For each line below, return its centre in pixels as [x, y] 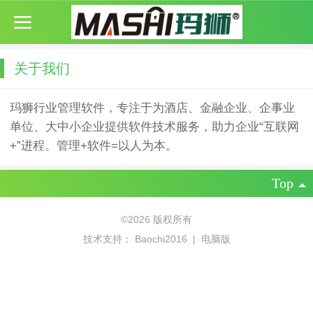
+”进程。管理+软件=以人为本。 [94, 146]
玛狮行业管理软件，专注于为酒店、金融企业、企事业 [152, 108]
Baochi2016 [162, 239]
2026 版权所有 [160, 219]
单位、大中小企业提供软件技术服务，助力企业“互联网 [154, 127]
